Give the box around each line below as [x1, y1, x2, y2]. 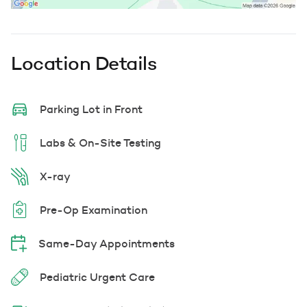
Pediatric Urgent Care [40, 270, 155, 284]
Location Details [11, 51, 156, 75]
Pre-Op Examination [40, 203, 147, 217]
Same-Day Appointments [38, 236, 175, 251]
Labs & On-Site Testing [40, 136, 161, 150]
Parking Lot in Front [40, 102, 143, 116]
